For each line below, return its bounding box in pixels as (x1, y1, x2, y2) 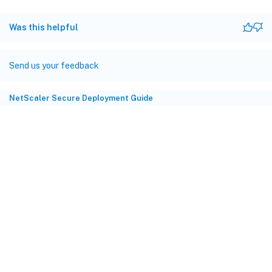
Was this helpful (9, 22, 78, 32)
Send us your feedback (9, 60, 99, 70)
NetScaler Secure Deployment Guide (9, 93, 153, 103)
